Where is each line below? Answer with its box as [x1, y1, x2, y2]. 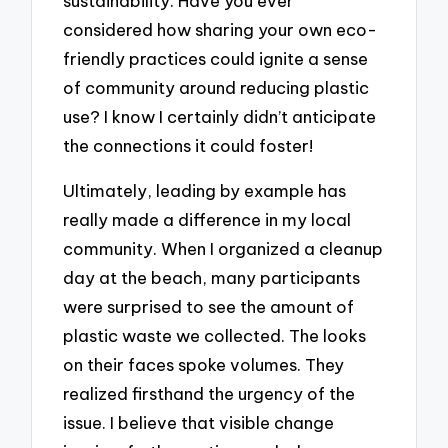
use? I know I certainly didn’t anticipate [63, 106, 377, 128]
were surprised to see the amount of [63, 295, 355, 317]
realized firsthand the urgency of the [63, 382, 356, 404]
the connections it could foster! [63, 135, 314, 157]
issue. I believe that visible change [63, 411, 335, 433]
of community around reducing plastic [63, 77, 370, 99]
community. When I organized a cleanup [63, 237, 384, 259]
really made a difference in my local [63, 208, 352, 230]
